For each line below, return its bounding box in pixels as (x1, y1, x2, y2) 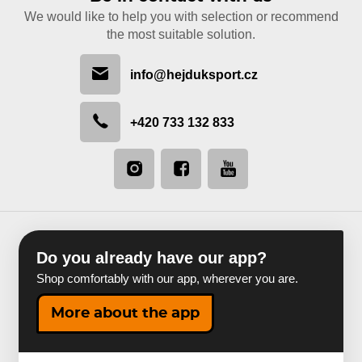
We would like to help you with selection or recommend (23, 10, 339, 24)
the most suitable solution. (107, 27, 255, 42)
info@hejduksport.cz (130, 67, 258, 82)
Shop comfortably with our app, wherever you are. (36, 272, 299, 286)
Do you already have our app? (36, 248, 267, 267)
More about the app (51, 306, 200, 322)
